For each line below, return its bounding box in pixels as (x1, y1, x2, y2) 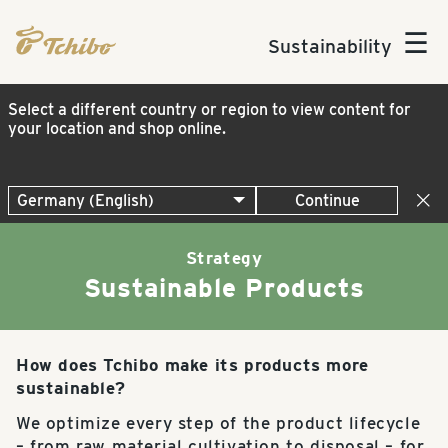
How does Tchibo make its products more (16, 355, 369, 375)
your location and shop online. (8, 119, 226, 138)
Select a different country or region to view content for (8, 100, 411, 119)
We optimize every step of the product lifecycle (16, 413, 421, 433)
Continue (294, 191, 360, 210)
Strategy (185, 248, 263, 268)
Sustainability (268, 34, 392, 58)
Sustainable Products (83, 272, 365, 304)
